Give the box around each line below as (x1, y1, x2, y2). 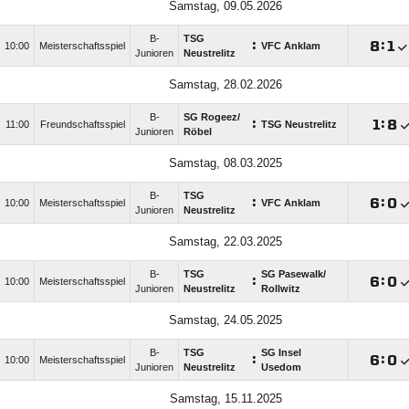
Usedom (261, 362, 301, 373)
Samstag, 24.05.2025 (169, 313, 282, 328)
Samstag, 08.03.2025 (169, 156, 282, 171)
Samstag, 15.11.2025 (169, 392, 282, 406)
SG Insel (261, 347, 301, 359)
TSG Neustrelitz (261, 119, 337, 131)
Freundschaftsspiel (39, 119, 125, 131)
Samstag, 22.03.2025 (169, 235, 282, 249)
